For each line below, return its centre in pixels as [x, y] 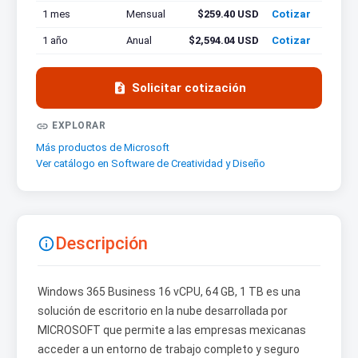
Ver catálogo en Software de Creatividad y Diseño [151, 164]
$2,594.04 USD [224, 41]
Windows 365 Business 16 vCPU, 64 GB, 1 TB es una [169, 292]
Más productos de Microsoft [103, 148]
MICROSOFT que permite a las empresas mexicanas [172, 330]
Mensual [146, 14]
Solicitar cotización [189, 88]
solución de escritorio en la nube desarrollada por [163, 311]
